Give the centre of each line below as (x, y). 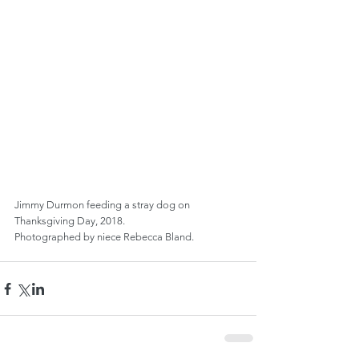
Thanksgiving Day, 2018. (70, 221)
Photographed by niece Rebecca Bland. (104, 237)
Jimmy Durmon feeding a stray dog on (103, 205)
